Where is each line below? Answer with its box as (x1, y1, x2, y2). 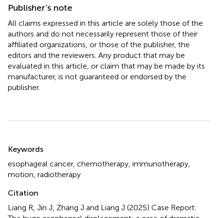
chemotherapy (77, 159, 128, 168)
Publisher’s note (8, 2, 73, 13)
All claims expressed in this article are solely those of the (8, 18, 203, 28)
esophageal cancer (8, 159, 73, 168)
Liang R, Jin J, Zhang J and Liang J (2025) (8, 202, 151, 212)
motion (8, 169, 34, 179)
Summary (7, 135, 58, 150)
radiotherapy (37, 169, 81, 179)
